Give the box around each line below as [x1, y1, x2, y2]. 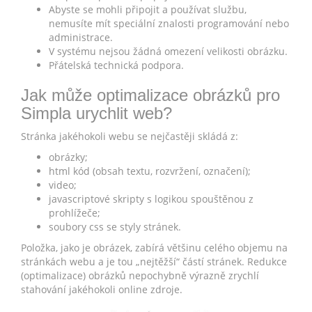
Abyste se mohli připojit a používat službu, [49, 2, 247, 16]
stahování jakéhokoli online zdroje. [21, 282, 182, 296]
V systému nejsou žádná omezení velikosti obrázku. [49, 44, 288, 58]
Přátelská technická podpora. [49, 58, 184, 72]
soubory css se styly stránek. [49, 219, 181, 233]
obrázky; [49, 150, 88, 164]
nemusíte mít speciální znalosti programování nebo [49, 16, 289, 30]
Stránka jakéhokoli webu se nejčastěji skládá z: [21, 129, 238, 143]
